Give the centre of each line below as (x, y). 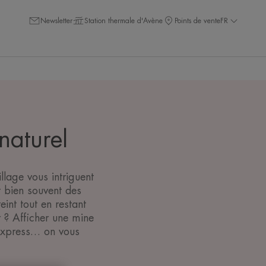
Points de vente (197, 20)
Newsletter (56, 20)
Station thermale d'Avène (123, 20)
